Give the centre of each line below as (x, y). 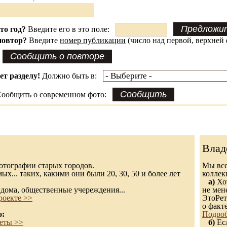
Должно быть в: (71, 76)
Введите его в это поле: (71, 29)
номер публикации (93, 40)
